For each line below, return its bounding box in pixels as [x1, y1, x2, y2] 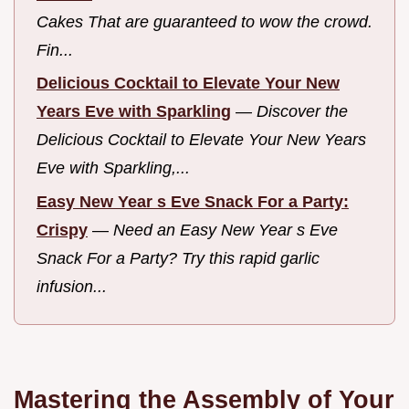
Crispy [37, 220, 88, 239]
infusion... [37, 277, 107, 296]
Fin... [37, 40, 73, 59]
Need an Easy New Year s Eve [113, 220, 338, 239]
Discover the [257, 102, 348, 121]
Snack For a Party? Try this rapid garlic [37, 248, 320, 267]
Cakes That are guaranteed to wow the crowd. [37, 12, 372, 31]
